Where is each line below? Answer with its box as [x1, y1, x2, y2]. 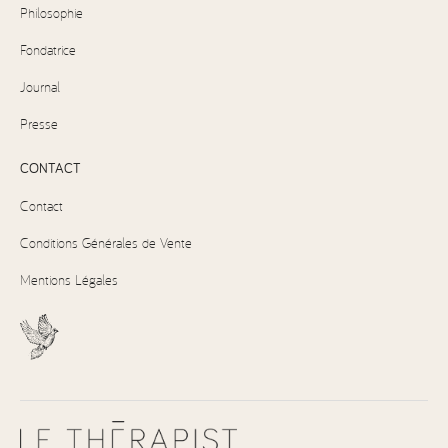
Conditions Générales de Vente [20, 234, 192, 252]
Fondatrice [20, 41, 76, 59]
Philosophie [20, 4, 83, 22]
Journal [20, 78, 60, 96]
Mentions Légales [20, 271, 118, 289]
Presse [20, 115, 58, 133]
